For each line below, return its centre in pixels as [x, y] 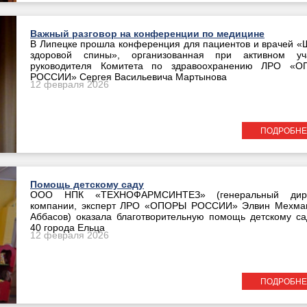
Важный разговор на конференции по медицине [147, 34]
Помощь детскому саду [87, 184]
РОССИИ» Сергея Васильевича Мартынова [128, 77]
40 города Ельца [67, 228]
